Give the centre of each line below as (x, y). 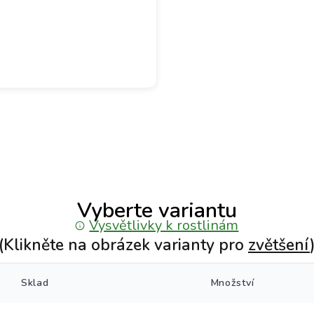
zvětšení (279, 245)
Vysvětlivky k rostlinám (164, 225)
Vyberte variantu (157, 211)
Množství (232, 283)
